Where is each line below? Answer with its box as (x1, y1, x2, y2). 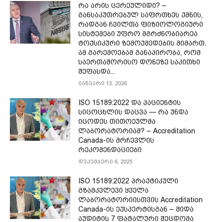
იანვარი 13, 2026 (78, 80, 127, 87)
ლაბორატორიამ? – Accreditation (78, 127, 196, 135)
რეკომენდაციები (78, 146, 142, 154)
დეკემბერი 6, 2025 (78, 159, 133, 166)
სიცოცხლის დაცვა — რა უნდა (78, 108, 189, 116)
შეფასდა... (78, 67, 115, 76)
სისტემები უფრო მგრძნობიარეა (78, 30, 198, 38)
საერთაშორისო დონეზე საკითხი (78, 58, 201, 66)
